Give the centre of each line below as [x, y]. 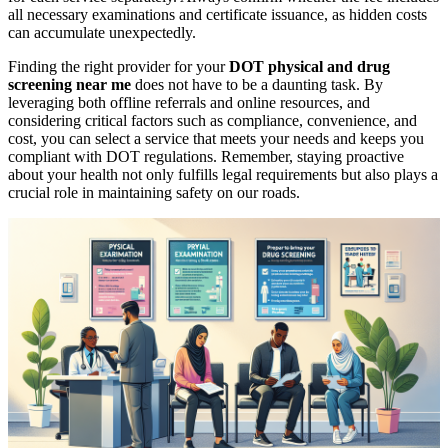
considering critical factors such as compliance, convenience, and [212, 120]
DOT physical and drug [309, 66]
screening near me [69, 84]
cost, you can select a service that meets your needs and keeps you [216, 138]
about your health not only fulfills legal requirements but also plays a [223, 174]
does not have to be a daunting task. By [257, 84]
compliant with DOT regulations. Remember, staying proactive [206, 156]
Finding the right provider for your [118, 66]
